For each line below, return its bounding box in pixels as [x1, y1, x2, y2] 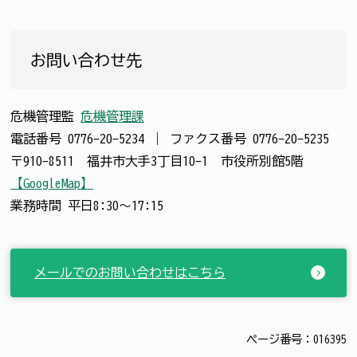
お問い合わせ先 [30, 51, 142, 68]
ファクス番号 [170, 131, 253, 145]
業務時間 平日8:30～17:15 [10, 198, 163, 212]
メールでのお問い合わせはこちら [34, 265, 226, 279]
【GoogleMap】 [10, 176, 93, 190]
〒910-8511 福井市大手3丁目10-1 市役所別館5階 [10, 154, 304, 167]
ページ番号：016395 [246, 332, 347, 345]
